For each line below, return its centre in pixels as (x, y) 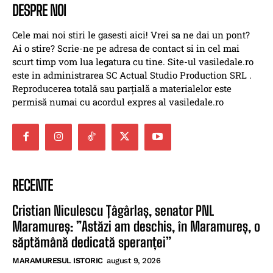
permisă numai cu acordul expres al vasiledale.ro (118, 101)
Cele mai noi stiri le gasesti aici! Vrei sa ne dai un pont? (131, 34)
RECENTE (33, 185)
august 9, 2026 (133, 260)
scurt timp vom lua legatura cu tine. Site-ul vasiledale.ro (133, 61)
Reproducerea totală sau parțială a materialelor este (122, 88)
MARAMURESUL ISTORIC (58, 260)
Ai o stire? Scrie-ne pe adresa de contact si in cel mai (126, 48)
